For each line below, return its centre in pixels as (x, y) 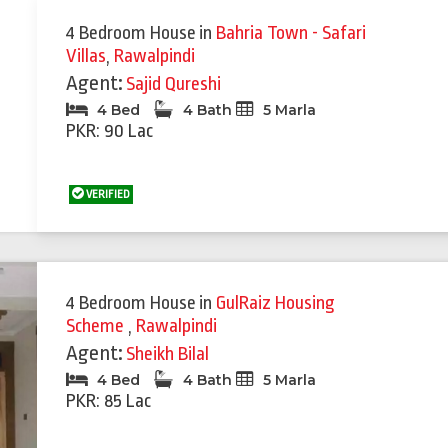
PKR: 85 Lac (109, 401)
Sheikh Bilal (168, 354)
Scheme (97, 326)
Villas (86, 56)
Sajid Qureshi (174, 84)
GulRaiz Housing (276, 303)
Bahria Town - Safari (291, 33)
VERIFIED (107, 194)
